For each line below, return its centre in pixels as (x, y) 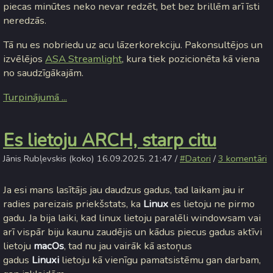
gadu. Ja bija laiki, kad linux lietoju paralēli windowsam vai (132, 218)
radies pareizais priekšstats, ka (73, 204)
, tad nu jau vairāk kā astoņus (128, 246)
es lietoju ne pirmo (211, 204)
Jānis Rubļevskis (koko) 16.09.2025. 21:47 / (91, 159)
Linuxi (47, 260)
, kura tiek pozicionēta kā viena (191, 59)
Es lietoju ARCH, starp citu (110, 140)
